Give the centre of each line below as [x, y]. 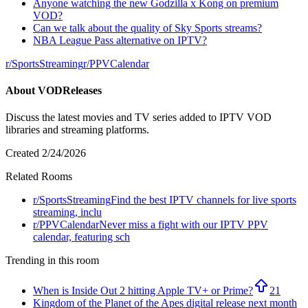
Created [24, 153]
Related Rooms [39, 177]
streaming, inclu [67, 212]
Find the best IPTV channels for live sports [203, 200]
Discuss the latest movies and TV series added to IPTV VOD [139, 118]
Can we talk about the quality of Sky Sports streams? [147, 27]
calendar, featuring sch [81, 237]
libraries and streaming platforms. [77, 130]
